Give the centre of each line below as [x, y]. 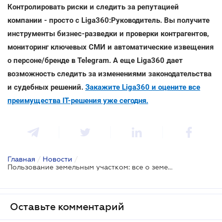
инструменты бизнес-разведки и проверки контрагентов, [108, 33]
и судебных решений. [46, 87]
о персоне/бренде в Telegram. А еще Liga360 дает [95, 60]
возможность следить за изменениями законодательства [110, 74]
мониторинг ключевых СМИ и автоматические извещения [111, 47]
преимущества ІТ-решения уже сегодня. [78, 100]
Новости [57, 159]
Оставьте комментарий [67, 206]
